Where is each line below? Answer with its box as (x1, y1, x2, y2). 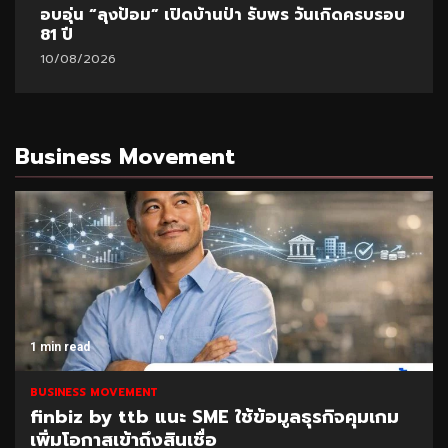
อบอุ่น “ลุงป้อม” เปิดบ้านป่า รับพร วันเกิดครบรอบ (40, 3, 405, 28)
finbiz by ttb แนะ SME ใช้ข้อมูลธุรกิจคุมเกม (30, 403, 399, 432)
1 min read (30, 340, 90, 355)
